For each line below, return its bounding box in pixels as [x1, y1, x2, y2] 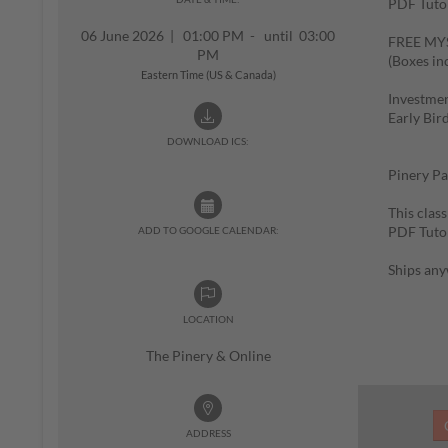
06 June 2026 [81, 27, 170, 44]
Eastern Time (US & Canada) [140, 68, 276, 81]
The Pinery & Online [145, 347, 271, 364]
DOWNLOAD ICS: [167, 135, 249, 147]
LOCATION [182, 313, 234, 325]
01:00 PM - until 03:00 [174, 27, 335, 44]
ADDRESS [185, 427, 231, 439]
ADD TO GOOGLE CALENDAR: [137, 224, 279, 236]
